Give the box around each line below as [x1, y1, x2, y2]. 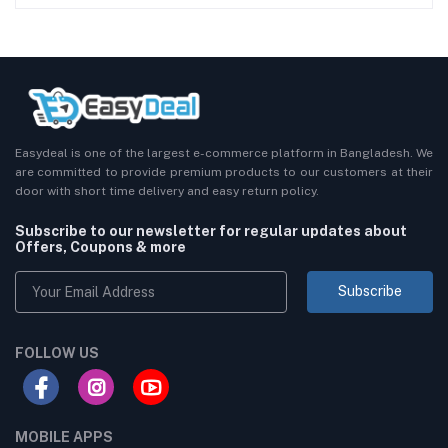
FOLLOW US [15, 344, 99, 361]
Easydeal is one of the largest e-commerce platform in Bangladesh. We [15, 145, 433, 160]
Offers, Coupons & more [15, 238, 186, 255]
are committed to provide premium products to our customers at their [15, 164, 433, 179]
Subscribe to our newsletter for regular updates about [15, 222, 407, 239]
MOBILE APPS [15, 428, 113, 445]
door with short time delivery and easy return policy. [15, 183, 319, 198]
